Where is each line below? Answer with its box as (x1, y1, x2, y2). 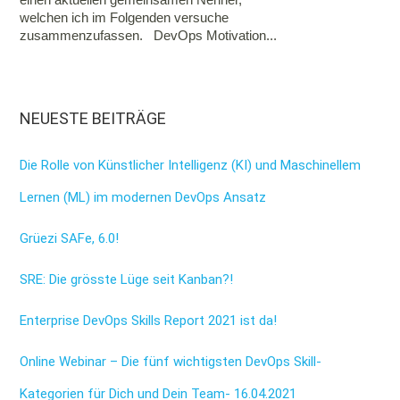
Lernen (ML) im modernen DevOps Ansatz (20, 189, 267, 206)
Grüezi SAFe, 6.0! (20, 230, 120, 247)
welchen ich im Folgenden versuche (20, 10, 229, 26)
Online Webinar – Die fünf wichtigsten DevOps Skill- (20, 354, 322, 371)
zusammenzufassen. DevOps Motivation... (20, 28, 278, 44)
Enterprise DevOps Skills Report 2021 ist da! (20, 312, 278, 329)
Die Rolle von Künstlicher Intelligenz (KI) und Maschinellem (20, 157, 362, 174)
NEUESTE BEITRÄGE (20, 109, 167, 129)
